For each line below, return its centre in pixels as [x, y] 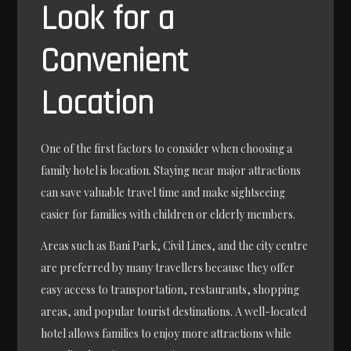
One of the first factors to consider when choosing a [167, 149]
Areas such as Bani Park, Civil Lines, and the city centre [175, 245]
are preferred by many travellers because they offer [168, 267]
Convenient [115, 62]
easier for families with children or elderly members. [168, 215]
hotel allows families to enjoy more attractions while [166, 333]
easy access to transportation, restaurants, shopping [170, 289]
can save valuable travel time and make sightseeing [163, 193]
